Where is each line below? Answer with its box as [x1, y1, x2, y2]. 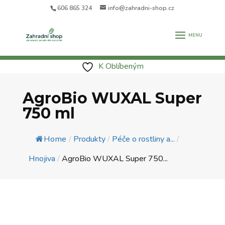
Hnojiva [28, 153, 55, 164]
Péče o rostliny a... [111, 134, 175, 145]
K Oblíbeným [98, 61, 144, 72]
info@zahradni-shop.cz [108, 4, 175, 12]
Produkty [73, 134, 105, 145]
